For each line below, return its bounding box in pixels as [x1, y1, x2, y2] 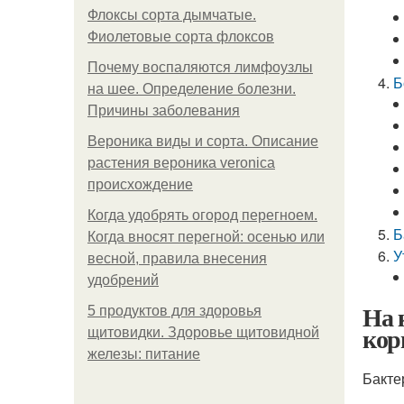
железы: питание [87, 346, 200, 362]
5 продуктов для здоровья [87, 303, 262, 318]
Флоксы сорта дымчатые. [87, 7, 256, 23]
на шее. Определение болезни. [87, 81, 296, 96]
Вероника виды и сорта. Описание [87, 133, 318, 149]
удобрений [87, 272, 159, 288]
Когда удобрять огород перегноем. [87, 207, 317, 223]
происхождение [87, 177, 193, 192]
